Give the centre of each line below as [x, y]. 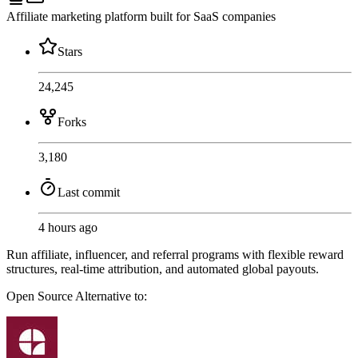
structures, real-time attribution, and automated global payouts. [163, 269]
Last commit [89, 193]
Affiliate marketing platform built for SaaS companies [141, 17]
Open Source [41, 296]
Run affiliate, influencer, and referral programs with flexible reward [175, 255]
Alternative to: [111, 296]
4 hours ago [68, 228]
